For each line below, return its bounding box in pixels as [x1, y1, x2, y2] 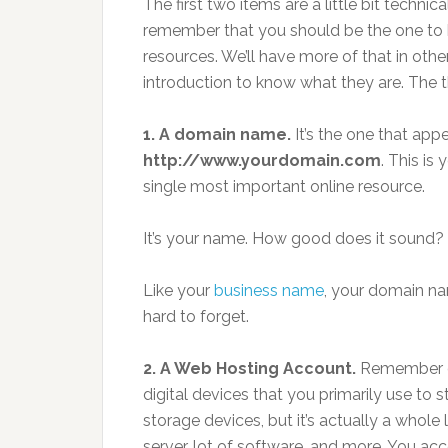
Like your [143, 281, 214, 300]
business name [214, 281, 324, 300]
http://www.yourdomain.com [143, 151, 381, 170]
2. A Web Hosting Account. [143, 359, 356, 378]
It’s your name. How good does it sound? [143, 229, 444, 248]
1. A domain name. [143, 125, 291, 144]
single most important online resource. [143, 177, 425, 196]
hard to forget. [143, 307, 249, 326]
